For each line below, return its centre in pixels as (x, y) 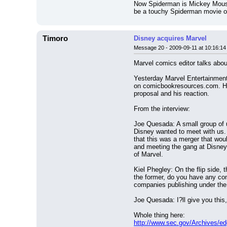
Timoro (55, 39)
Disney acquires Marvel (170, 38)
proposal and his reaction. (172, 93)
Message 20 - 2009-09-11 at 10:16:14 (180, 48)
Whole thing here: (159, 215)
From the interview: (162, 109)
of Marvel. (148, 154)
